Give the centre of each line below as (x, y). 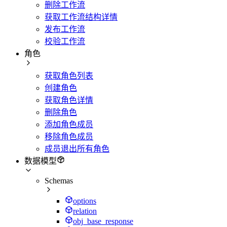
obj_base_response (103, 221)
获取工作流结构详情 (81, 17)
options (85, 201)
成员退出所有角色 (77, 148)
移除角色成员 (69, 136)
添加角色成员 (69, 124)
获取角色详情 (69, 100)
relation (85, 211)
